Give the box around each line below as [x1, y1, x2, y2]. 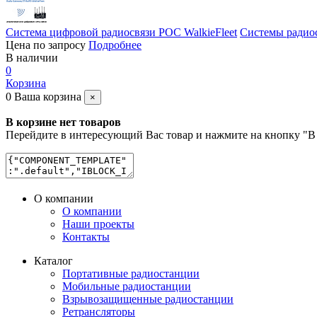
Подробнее [88, 38, 142, 51]
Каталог [34, 254, 73, 267]
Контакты [62, 230, 110, 243]
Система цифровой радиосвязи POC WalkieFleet [6, 25, 237, 38]
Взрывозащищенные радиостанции [62, 292, 234, 305]
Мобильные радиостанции [62, 279, 191, 292]
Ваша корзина [14, 90, 81, 103]
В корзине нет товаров [6, 115, 121, 128]
